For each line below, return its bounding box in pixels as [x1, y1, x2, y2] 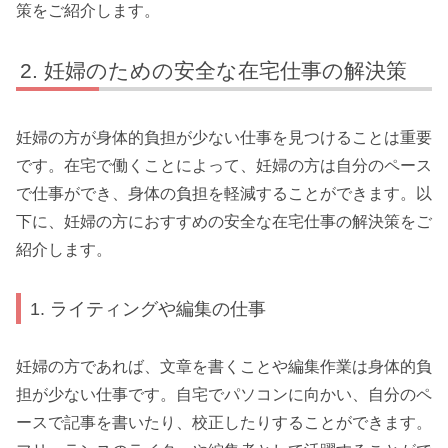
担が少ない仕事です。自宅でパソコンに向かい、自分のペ [16, 386, 432, 404]
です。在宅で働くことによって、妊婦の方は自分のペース [16, 157, 432, 175]
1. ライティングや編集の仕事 [30, 297, 267, 319]
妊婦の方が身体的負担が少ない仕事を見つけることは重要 [16, 129, 432, 147]
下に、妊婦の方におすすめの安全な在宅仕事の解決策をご [16, 213, 432, 231]
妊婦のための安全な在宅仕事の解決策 [44, 58, 408, 82]
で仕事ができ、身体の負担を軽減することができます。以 [16, 185, 432, 203]
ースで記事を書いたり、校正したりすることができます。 [16, 414, 432, 432]
